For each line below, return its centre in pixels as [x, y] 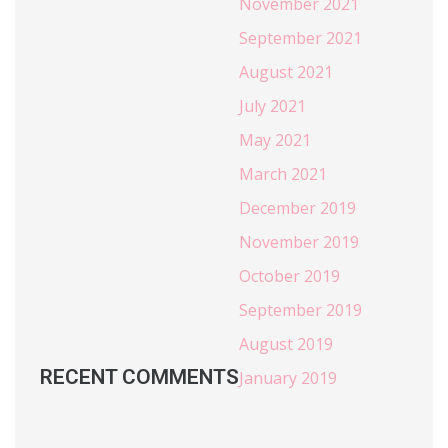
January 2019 [288, 377]
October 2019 [289, 275]
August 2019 [286, 343]
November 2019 [299, 241]
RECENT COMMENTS [139, 376]
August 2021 [286, 71]
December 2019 [297, 207]
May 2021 [275, 139]
